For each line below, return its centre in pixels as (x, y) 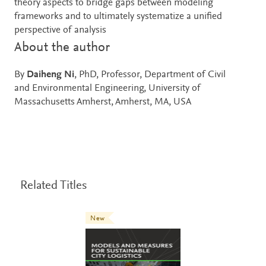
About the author (62, 47)
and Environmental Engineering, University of (107, 88)
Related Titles (53, 186)
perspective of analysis (60, 30)
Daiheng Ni (50, 75)
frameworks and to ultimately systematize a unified (118, 17)
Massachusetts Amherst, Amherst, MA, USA (103, 102)
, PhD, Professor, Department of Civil (150, 75)
